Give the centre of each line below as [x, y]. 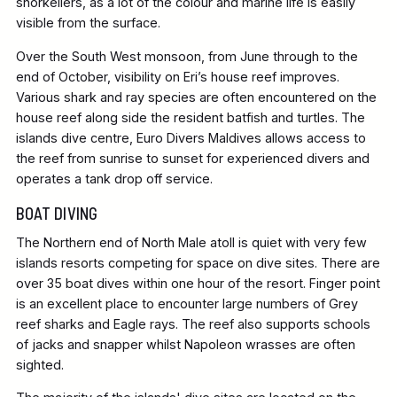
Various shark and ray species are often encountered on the [196, 97]
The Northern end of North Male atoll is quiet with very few [191, 243]
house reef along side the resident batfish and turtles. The [190, 117]
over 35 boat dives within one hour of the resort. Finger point [198, 284]
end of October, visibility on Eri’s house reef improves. [177, 76]
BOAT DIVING [56, 214]
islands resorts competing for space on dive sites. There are [198, 263]
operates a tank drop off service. [114, 178]
